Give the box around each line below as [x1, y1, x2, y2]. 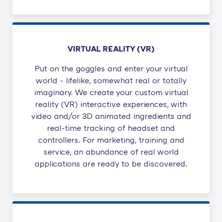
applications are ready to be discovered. [35, 159, 187, 169]
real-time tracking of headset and [47, 123, 175, 133]
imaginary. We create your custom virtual [34, 87, 188, 98]
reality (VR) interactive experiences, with [35, 99, 187, 110]
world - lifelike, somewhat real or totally [35, 75, 187, 86]
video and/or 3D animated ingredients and [31, 111, 191, 121]
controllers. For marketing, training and [38, 135, 184, 145]
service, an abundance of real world [43, 147, 179, 157]
